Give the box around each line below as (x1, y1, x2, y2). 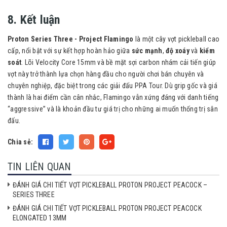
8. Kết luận (8, 13, 60, 27)
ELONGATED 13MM (13, 214, 66, 222)
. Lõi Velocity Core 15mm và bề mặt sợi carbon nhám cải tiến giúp (21, 58, 216, 67)
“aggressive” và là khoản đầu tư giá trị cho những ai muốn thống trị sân (8, 105, 218, 113)
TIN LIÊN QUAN (8, 161, 71, 173)
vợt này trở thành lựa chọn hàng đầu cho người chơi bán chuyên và (8, 70, 204, 79)
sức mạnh (131, 47, 163, 55)
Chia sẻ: (8, 138, 33, 146)
